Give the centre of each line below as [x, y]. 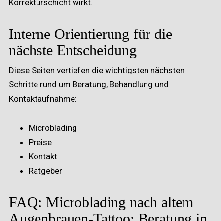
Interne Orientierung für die [91, 34]
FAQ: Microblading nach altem [101, 202]
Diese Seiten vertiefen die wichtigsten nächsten [97, 70]
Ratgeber [45, 170]
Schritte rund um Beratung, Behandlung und [89, 84]
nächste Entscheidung [73, 50]
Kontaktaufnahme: [43, 98]
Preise [40, 142]
